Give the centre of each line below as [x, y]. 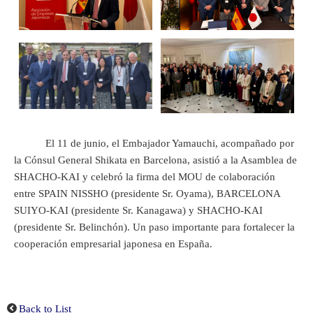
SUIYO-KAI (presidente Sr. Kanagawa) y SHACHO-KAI [138, 210]
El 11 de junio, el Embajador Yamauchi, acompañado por [154, 143]
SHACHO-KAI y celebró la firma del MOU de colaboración [145, 176]
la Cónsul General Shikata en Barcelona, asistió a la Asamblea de [155, 160]
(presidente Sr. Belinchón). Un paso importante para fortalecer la [154, 227]
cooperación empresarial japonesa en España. [113, 243]
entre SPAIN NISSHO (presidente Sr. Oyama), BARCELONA [147, 193]
